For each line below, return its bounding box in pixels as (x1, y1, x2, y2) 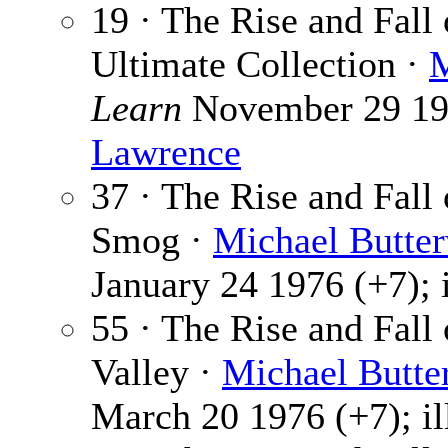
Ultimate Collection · (91, 43, 429, 86)
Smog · (91, 219, 213, 262)
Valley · (91, 351, 222, 394)
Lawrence (91, 131, 241, 174)
